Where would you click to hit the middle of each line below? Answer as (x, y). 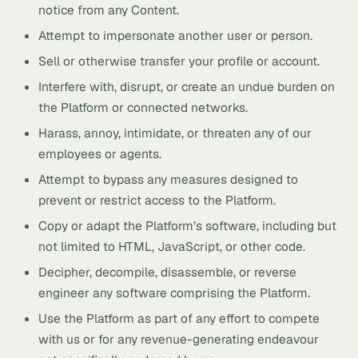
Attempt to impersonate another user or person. (175, 36)
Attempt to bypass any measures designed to (168, 179)
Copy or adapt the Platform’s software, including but (187, 226)
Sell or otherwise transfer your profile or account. (179, 61)
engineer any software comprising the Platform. (174, 293)
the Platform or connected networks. (143, 107)
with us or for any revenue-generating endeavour (179, 339)
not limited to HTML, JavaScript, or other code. (172, 247)
